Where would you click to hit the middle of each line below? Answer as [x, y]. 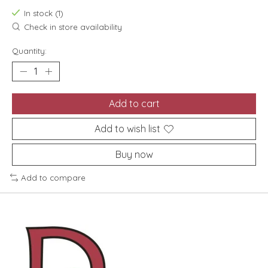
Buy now [134, 155]
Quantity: [29, 51]
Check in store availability [73, 27]
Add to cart [134, 104]
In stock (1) [43, 13]
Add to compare [53, 178]
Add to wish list [127, 129]
